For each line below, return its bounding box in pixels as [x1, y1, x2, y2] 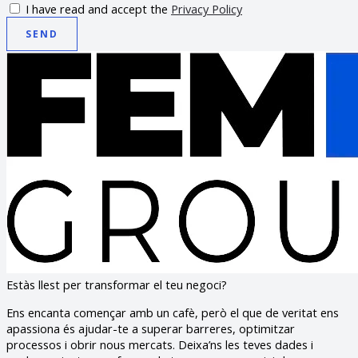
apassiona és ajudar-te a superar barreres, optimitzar [6, 320, 295, 336]
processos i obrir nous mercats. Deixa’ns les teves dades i [6, 336, 313, 352]
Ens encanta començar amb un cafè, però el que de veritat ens [6, 304, 339, 320]
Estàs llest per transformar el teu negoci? [6, 276, 227, 293]
